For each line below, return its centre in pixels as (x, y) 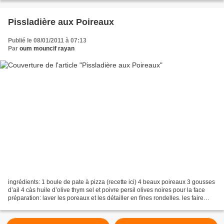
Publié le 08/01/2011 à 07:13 (47, 40)
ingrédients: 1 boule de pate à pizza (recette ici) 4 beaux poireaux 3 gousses (111, 182)
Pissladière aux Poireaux (61, 22)
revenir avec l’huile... (36, 206)
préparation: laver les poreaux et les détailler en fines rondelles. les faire (106, 198)
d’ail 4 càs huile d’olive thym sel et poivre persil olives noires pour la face (106, 190)
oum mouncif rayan (47, 48)
